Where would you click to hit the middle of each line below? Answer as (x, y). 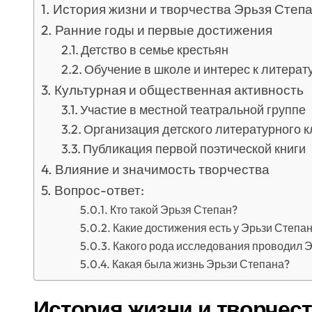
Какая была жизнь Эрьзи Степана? (201, 264)
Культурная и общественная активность (179, 90)
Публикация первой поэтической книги (195, 149)
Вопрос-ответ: (99, 190)
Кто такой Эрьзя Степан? (173, 210)
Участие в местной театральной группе (193, 110)
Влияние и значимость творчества (162, 169)
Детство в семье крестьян (155, 50)
